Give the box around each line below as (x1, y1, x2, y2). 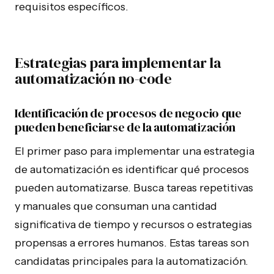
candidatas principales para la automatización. (15, 254, 248, 268)
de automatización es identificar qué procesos (15, 163, 249, 176)
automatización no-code (15, 68, 172, 89)
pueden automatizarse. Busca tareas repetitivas (15, 181, 253, 194)
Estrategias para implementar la (15, 53, 221, 73)
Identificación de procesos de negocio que (15, 105, 242, 122)
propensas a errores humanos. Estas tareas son (15, 236, 249, 250)
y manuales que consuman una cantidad (15, 199, 217, 213)
